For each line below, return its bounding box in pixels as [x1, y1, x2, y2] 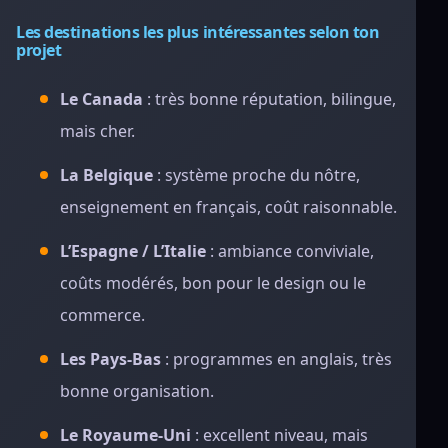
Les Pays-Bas [60, 348, 161, 370]
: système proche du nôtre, [153, 164, 360, 186]
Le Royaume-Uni [60, 424, 191, 446]
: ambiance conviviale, [206, 240, 374, 262]
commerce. [60, 304, 145, 326]
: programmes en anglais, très [161, 348, 392, 370]
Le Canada [60, 88, 143, 110]
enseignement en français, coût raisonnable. [60, 196, 397, 218]
